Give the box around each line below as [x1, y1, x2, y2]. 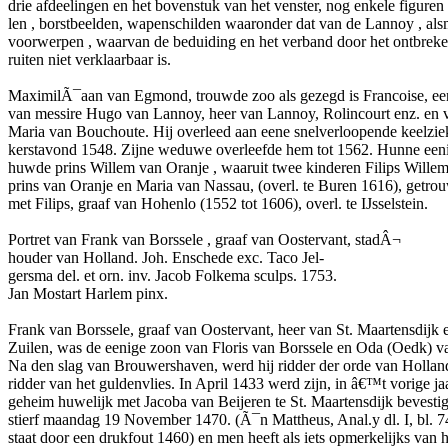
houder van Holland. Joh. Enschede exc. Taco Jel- [8, 249, 324, 266]
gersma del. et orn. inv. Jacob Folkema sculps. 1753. [8, 267, 337, 284]
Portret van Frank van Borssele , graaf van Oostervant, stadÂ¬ [8, 231, 401, 248]
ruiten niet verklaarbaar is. [8, 51, 171, 68]
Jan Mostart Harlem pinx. [8, 285, 168, 302]
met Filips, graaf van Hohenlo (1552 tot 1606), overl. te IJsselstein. [8, 195, 428, 212]
